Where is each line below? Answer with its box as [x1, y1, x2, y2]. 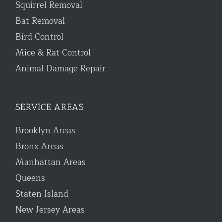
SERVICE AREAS [15, 101, 84, 112]
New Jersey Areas [15, 202, 85, 217]
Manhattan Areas [15, 155, 86, 169]
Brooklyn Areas [15, 123, 76, 138]
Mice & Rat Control [15, 45, 91, 60]
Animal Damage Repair [15, 61, 106, 76]
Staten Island [15, 186, 69, 201]
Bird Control [15, 29, 64, 44]
